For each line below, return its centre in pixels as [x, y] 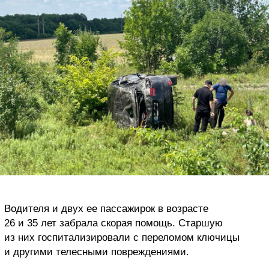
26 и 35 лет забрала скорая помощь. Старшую [113, 223]
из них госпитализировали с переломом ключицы [122, 237]
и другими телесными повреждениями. [97, 252]
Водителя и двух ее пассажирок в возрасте [106, 208]
